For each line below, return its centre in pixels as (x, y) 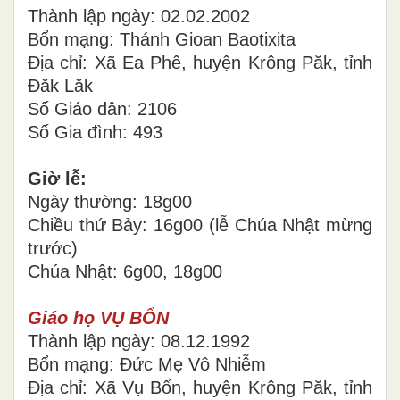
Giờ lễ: (57, 178)
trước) (53, 248)
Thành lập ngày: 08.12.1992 (139, 341)
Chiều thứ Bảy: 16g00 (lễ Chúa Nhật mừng (200, 225)
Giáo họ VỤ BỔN (98, 317)
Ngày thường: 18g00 (110, 201)
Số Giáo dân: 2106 (102, 108)
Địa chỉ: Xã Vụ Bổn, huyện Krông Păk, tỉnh (200, 387)
